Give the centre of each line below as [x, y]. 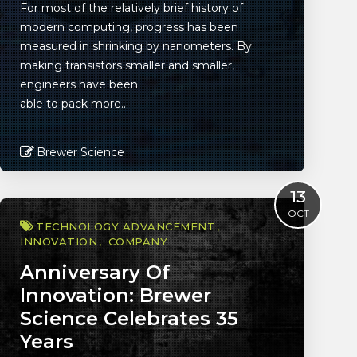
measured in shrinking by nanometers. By [136, 46]
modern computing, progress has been [129, 27]
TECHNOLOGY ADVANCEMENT [126, 226]
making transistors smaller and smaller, [127, 65]
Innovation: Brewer [116, 295]
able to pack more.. [73, 104]
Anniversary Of [95, 272]
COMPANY [137, 241]
